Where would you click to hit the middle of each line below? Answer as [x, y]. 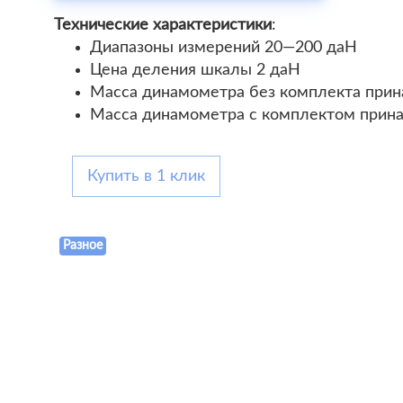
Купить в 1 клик [146, 176]
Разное [83, 246]
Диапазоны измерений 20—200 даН [224, 48]
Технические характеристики [163, 25]
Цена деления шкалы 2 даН [195, 70]
